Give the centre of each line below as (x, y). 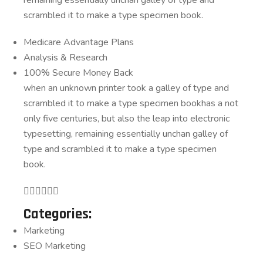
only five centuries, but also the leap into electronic (127, 118)
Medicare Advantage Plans (79, 42)
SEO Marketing (55, 246)
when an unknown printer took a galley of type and (126, 88)
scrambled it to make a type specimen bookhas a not (131, 103)
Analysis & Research (65, 57)
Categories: (58, 214)
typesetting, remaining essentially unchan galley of (126, 134)
